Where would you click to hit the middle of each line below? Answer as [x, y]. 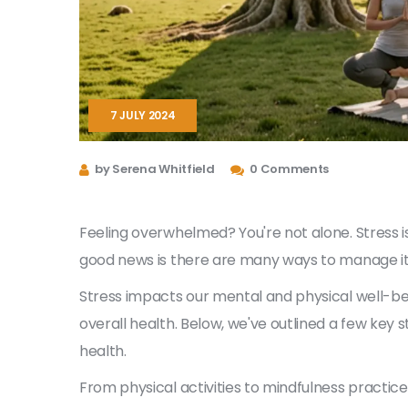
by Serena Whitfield [153, 168]
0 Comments [288, 168]
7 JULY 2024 [143, 116]
